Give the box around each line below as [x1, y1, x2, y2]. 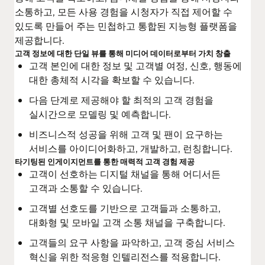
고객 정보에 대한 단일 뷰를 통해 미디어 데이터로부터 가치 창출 [15, 48, 231, 59]
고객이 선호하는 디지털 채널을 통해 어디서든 [29, 167, 221, 180]
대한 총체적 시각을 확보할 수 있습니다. [29, 73, 195, 86]
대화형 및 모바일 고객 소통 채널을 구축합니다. [29, 216, 225, 229]
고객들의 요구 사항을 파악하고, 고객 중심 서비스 [29, 236, 235, 249]
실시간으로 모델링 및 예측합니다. [29, 108, 171, 121]
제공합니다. [15, 34, 64, 47]
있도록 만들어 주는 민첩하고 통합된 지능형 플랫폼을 [15, 20, 237, 33]
